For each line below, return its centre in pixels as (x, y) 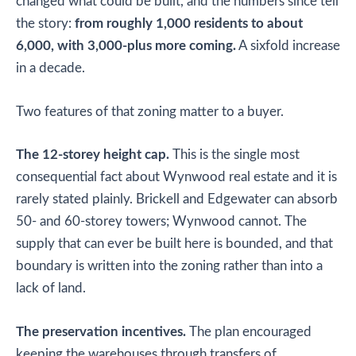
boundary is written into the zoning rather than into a (169, 267)
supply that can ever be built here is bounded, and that (174, 244)
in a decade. (50, 69)
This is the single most (234, 155)
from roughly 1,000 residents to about (189, 24)
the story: (45, 24)
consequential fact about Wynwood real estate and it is (176, 178)
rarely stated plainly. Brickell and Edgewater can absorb (177, 200)
